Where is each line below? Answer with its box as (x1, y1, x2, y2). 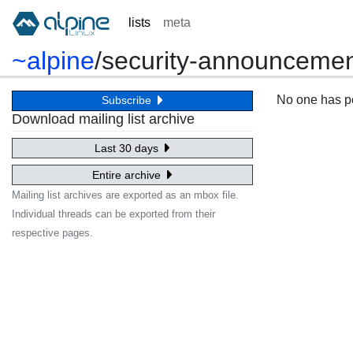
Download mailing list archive (12, 110, 195, 127)
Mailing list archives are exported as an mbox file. (12, 189, 239, 202)
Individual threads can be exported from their (12, 208, 215, 221)
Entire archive (92, 168, 165, 181)
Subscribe (102, 94, 155, 107)
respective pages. (12, 227, 93, 240)
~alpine (12, 46, 95, 75)
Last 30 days (95, 141, 162, 154)
